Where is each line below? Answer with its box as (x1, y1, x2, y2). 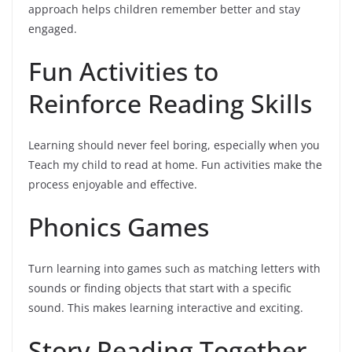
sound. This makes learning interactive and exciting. (28, 299, 303, 315)
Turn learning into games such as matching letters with (28, 260, 321, 276)
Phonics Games (28, 209, 209, 244)
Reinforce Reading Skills (28, 86, 312, 120)
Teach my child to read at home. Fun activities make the (28, 156, 322, 172)
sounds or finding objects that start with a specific (28, 280, 291, 295)
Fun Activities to (28, 53, 218, 88)
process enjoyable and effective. (28, 176, 197, 192)
